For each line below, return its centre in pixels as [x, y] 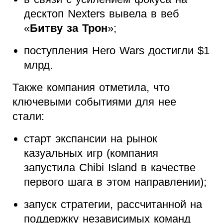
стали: [28, 116]
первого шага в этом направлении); [115, 182]
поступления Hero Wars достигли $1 [116, 51]
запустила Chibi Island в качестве [110, 168]
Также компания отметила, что [91, 88]
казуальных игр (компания [91, 153]
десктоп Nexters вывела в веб [101, 14]
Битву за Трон [68, 28]
